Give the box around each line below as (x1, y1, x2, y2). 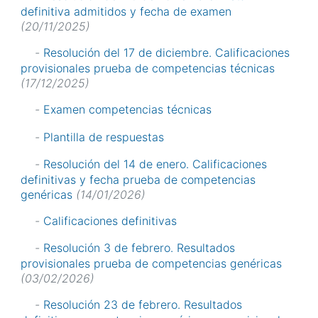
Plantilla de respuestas (43, 129, 164, 144)
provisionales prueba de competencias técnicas (21, 61, 275, 76)
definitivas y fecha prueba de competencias (21, 172, 256, 187)
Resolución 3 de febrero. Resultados (43, 241, 235, 256)
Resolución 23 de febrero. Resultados (43, 297, 242, 312)
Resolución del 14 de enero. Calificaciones (43, 156, 267, 171)
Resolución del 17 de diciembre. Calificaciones (43, 45, 290, 60)
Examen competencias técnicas (43, 102, 212, 117)
